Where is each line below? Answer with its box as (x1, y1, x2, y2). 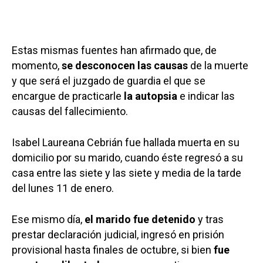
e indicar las (177, 89, 235, 102)
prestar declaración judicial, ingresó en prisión (12, 228, 224, 241)
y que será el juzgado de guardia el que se (12, 74, 205, 87)
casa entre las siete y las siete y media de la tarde (12, 166, 241, 179)
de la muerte (188, 59, 248, 72)
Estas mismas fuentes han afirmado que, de (12, 43, 217, 56)
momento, (12, 59, 62, 72)
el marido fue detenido (85, 213, 195, 225)
